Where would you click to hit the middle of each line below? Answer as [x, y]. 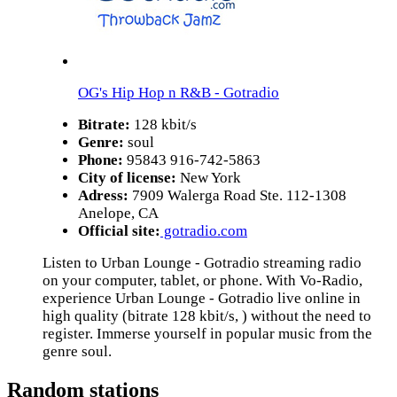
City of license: [127, 178]
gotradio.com [204, 231]
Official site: [119, 231]
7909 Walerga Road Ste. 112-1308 [237, 196]
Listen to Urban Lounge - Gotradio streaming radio [202, 263]
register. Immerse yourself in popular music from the [207, 334]
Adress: [103, 196]
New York [209, 178]
